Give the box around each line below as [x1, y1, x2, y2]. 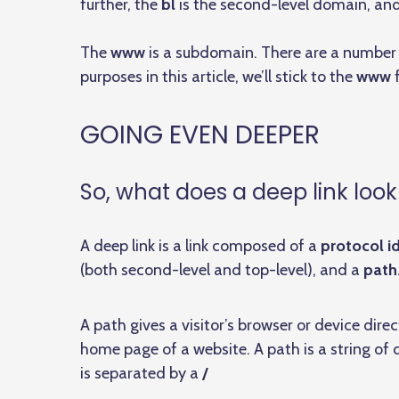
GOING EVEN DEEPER [80, 118, 320, 152]
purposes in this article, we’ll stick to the [80, 67, 356, 86]
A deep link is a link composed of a [80, 236, 321, 256]
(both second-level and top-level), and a [80, 260, 363, 280]
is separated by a [80, 363, 202, 383]
